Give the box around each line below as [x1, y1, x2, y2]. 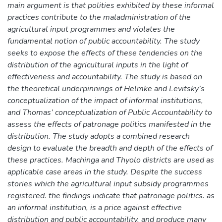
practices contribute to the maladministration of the [7, 11, 191, 23]
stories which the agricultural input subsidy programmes [7, 178, 209, 189]
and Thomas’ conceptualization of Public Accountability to [7, 107, 212, 118]
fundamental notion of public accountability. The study [7, 35, 200, 47]
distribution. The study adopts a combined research [7, 130, 190, 142]
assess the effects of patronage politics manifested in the [7, 118, 211, 130]
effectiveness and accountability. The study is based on [7, 71, 202, 82]
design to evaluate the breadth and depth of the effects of [7, 142, 213, 154]
